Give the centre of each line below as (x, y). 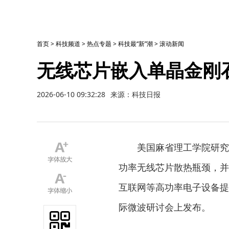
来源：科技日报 (135, 94)
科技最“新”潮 (135, 44)
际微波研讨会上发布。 (165, 207)
